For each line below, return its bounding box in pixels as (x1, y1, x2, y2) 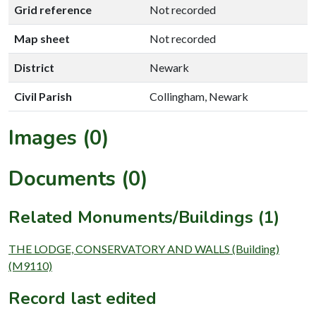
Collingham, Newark (150, 89, 248, 103)
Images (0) (8, 123, 109, 152)
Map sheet (14, 31, 70, 45)
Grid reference (14, 2, 92, 16)
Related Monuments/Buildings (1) (8, 205, 279, 229)
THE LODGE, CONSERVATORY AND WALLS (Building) (8, 241, 279, 255)
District (14, 60, 54, 74)
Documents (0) (8, 164, 148, 193)
